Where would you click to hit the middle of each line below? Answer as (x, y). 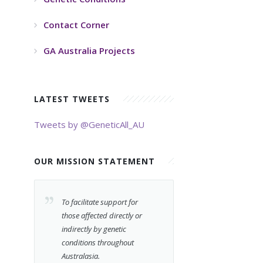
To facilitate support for (100, 202)
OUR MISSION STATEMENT (96, 161)
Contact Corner (77, 24)
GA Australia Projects (90, 50)
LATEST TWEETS (74, 99)
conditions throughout (98, 242)
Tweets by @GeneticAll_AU (90, 124)
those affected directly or (102, 215)
